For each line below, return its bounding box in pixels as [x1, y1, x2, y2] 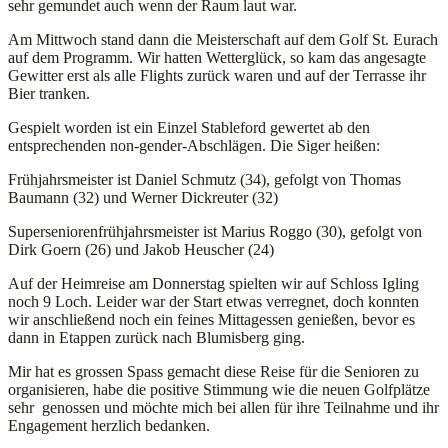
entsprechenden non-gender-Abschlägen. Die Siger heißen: [8, 137, 380, 155]
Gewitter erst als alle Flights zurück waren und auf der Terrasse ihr [8, 67, 426, 85]
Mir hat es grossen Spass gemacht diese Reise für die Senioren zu [8, 363, 419, 381]
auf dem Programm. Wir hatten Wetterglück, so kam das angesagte [8, 49, 426, 67]
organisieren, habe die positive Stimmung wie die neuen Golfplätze [8, 381, 430, 399]
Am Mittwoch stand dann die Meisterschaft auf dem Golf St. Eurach [8, 31, 438, 49]
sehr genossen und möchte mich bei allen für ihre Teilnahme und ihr [8, 399, 439, 417]
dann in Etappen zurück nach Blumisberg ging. [8, 329, 305, 347]
